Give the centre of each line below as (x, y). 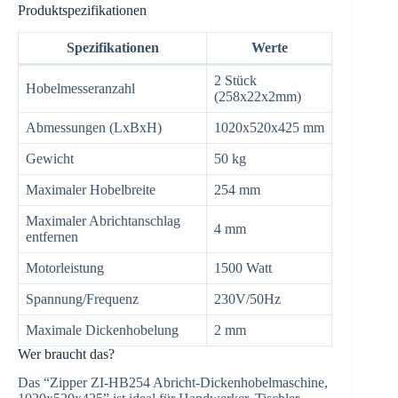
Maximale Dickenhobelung (102, 330)
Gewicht (50, 158)
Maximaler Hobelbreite (91, 189)
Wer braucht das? (66, 354)
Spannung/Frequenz (82, 298)
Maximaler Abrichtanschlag (103, 220)
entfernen (52, 236)
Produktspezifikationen (82, 10)
